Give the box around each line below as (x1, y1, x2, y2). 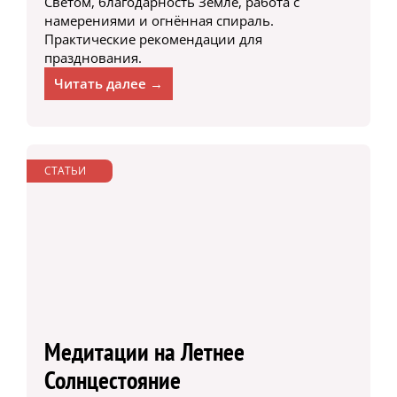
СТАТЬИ (43, 162, 86, 178)
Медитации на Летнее (43, 335, 245, 369)
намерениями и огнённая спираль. (43, 11, 274, 29)
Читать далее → (53, 74, 163, 92)
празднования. (43, 48, 142, 66)
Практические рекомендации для (43, 29, 262, 48)
